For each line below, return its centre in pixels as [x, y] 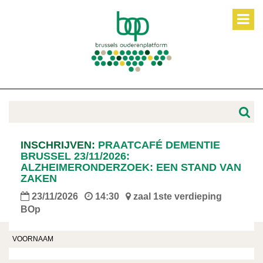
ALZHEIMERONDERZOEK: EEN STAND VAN [131, 168]
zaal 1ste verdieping [178, 197]
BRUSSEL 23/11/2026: [75, 156]
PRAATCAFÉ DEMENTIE [159, 145]
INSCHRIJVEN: [59, 145]
